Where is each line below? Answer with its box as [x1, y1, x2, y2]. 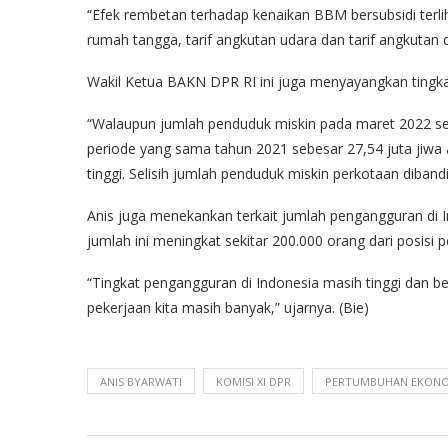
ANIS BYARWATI [100, 374, 182, 389]
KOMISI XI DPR [216, 374, 291, 389]
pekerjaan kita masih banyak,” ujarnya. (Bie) [87, 298, 369, 317]
